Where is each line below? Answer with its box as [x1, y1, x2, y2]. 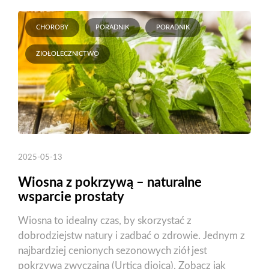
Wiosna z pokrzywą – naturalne [18, 176, 202, 190]
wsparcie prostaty [18, 190, 124, 204]
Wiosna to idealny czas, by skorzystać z [18, 216, 192, 226]
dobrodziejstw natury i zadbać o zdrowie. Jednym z [18, 231, 245, 241]
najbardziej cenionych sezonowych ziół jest [18, 246, 207, 256]
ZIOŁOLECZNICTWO [36, 50, 99, 58]
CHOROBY [36, 24, 68, 31]
